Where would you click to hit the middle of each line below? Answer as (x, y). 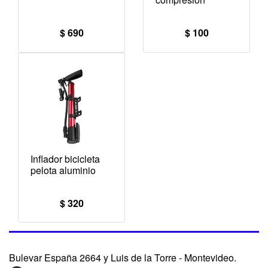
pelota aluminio (63, 170)
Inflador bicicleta (65, 159)
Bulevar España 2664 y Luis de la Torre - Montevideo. (123, 258)
